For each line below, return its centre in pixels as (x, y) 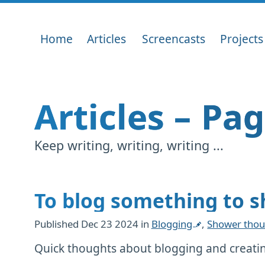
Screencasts (173, 38)
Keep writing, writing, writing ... (129, 146)
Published (57, 224)
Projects (242, 38)
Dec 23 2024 (111, 224)
